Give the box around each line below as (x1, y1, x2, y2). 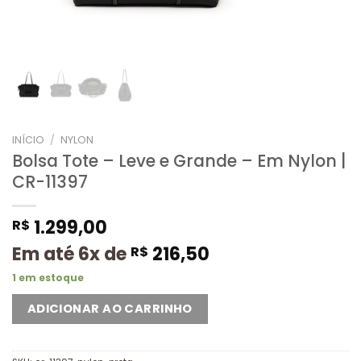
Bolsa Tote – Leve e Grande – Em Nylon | (12, 149, 346, 173)
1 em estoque (12, 271, 84, 284)
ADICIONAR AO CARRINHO (27, 300, 193, 317)
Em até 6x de (12, 241, 131, 267)
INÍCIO (12, 133, 44, 147)
